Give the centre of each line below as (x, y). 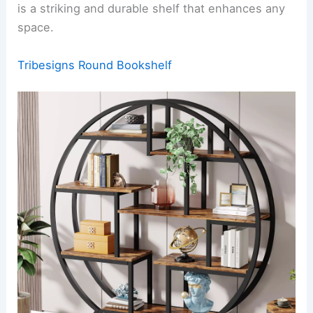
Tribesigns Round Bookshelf (95, 65)
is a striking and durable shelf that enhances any (152, 9)
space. (36, 28)
